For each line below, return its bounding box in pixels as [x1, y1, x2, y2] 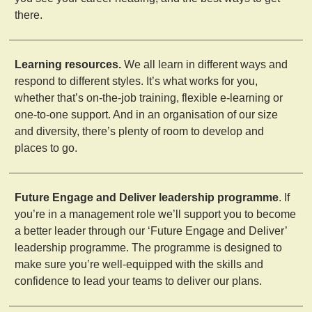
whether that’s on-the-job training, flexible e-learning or [15, 91, 283, 104]
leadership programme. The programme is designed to [15, 241, 283, 253]
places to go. [15, 141, 78, 154]
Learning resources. [15, 58, 122, 70]
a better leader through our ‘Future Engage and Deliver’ [15, 224, 288, 237]
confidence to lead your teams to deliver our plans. [15, 274, 263, 287]
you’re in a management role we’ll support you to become [15, 208, 297, 220]
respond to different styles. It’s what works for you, [15, 75, 258, 87]
